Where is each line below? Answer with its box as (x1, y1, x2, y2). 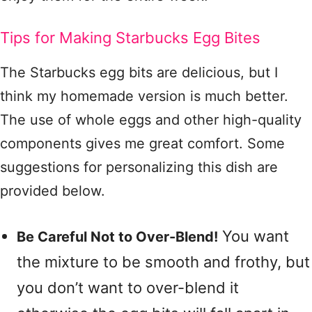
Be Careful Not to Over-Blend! (17, 228, 218, 245)
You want (218, 227, 289, 245)
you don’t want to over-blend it (17, 279, 239, 297)
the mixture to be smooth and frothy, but (17, 253, 310, 271)
